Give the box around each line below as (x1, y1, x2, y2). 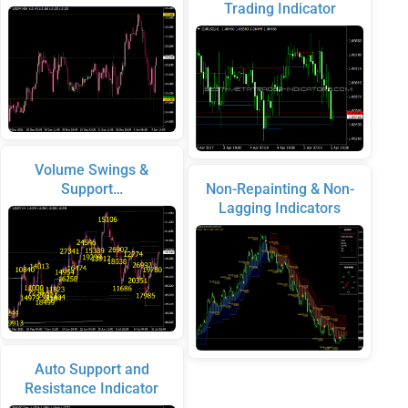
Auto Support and (34, 360, 149, 378)
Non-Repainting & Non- (205, 179, 354, 198)
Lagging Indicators (219, 199, 342, 217)
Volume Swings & (35, 160, 149, 178)
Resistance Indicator (25, 379, 159, 397)
